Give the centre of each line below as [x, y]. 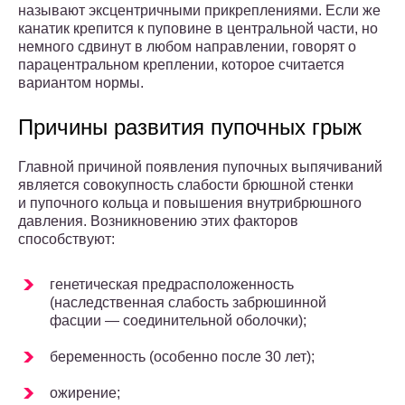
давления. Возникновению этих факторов [158, 221]
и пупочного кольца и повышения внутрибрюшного [190, 203]
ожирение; [85, 393]
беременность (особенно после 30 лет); [182, 357]
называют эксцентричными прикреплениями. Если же [199, 11]
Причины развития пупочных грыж [190, 127]
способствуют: [66, 240]
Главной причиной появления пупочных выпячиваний [200, 167]
